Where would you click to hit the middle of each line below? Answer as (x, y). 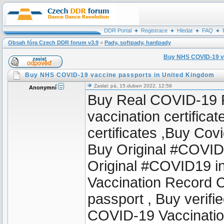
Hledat (184, 30)
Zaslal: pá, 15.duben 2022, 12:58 (132, 86)
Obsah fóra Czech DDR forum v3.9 (53, 42)
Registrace (154, 30)
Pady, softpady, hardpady (138, 42)
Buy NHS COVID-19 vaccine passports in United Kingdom (120, 75)
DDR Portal (117, 30)
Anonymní (43, 87)
